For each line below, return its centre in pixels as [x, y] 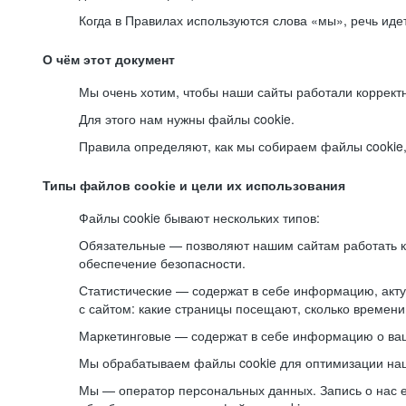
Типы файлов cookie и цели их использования [194, 186]
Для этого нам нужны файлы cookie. [187, 119]
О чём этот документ [109, 60]
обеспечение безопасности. [162, 263]
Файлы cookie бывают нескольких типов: [199, 217]
